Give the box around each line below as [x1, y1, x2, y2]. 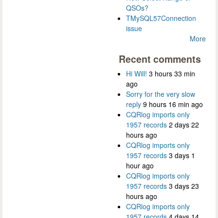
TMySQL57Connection [126, 13, 196, 23]
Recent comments [119, 52, 201, 66]
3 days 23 [169, 181, 199, 191]
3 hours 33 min [149, 69, 195, 79]
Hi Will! [126, 69, 147, 79]
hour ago [126, 161, 154, 171]
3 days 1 [169, 150, 195, 161]
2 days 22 [169, 120, 199, 130]
